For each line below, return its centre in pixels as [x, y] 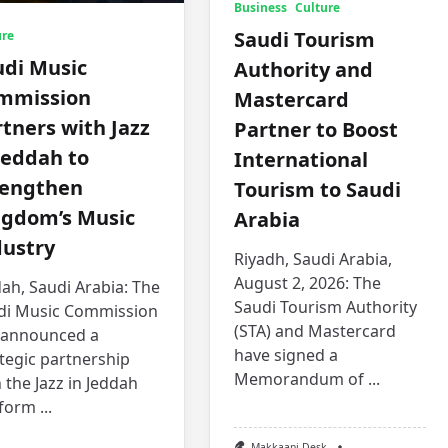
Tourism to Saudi [318, 189]
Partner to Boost [316, 129]
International [301, 159]
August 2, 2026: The [308, 282]
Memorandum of [299, 378]
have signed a [286, 354]
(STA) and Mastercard [315, 330]
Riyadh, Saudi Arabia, [313, 258]
